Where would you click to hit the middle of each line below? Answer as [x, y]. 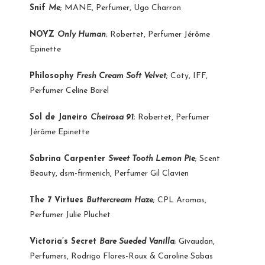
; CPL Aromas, [180, 200]
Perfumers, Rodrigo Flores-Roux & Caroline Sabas [121, 256]
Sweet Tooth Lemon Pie [152, 159]
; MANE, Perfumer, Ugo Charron [121, 8]
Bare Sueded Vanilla [137, 241]
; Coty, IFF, [187, 76]
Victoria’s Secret [64, 241]
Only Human [82, 34]
